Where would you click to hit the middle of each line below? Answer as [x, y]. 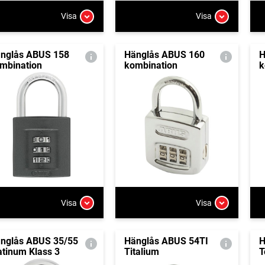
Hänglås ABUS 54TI [166, 241]
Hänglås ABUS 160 [164, 54]
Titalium [141, 252]
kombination [151, 65]
